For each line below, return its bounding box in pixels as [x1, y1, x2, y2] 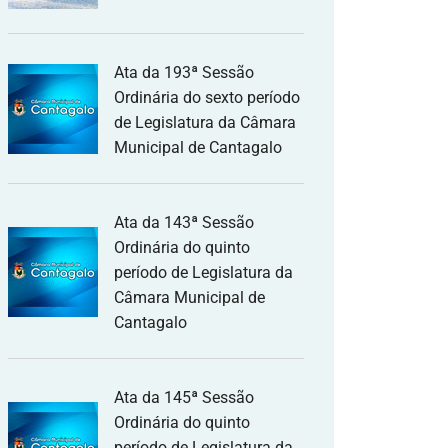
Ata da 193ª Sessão [114, 63, 254, 82]
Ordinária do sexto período [114, 88, 300, 107]
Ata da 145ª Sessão [114, 388, 254, 407]
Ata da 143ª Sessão [114, 213, 254, 232]
